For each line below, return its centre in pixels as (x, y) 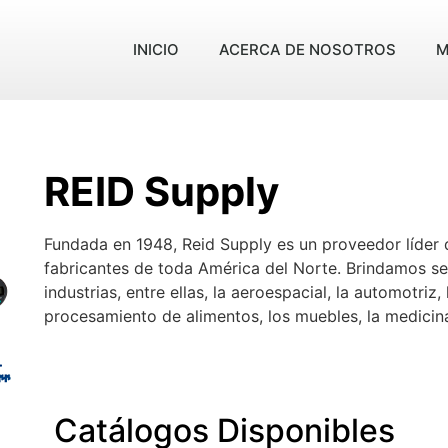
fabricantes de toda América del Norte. (192, 268)
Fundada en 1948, (112, 244)
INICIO (156, 49)
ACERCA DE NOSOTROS (307, 49)
